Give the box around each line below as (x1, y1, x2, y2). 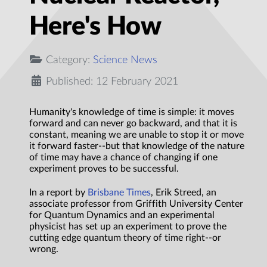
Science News (93, 54, 157, 66)
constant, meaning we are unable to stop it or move (29, 130, 244, 140)
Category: (43, 54, 93, 66)
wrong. (29, 244, 58, 254)
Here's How (29, 14, 162, 40)
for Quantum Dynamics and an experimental (29, 210, 215, 221)
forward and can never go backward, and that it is (29, 119, 237, 129)
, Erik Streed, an (151, 188, 216, 198)
